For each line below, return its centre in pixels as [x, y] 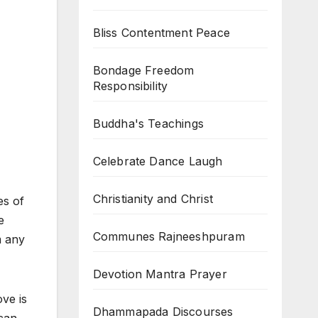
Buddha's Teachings [148, 124]
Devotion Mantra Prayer [160, 274]
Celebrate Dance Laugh [158, 161]
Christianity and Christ [153, 199]
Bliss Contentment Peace [161, 33]
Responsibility [130, 86]
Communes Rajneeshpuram [169, 236]
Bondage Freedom [143, 70]
